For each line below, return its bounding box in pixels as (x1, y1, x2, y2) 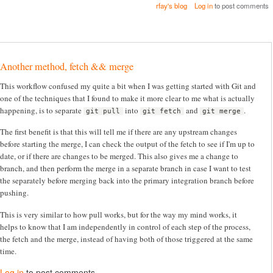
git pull (86, 107, 121, 115)
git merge (202, 107, 241, 115)
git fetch (143, 107, 182, 115)
